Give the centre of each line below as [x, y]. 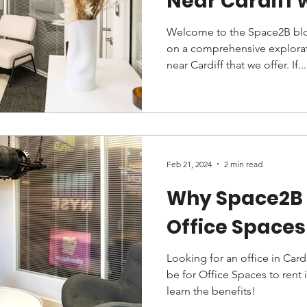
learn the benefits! [211, 291]
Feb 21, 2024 [189, 164]
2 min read [243, 164]
